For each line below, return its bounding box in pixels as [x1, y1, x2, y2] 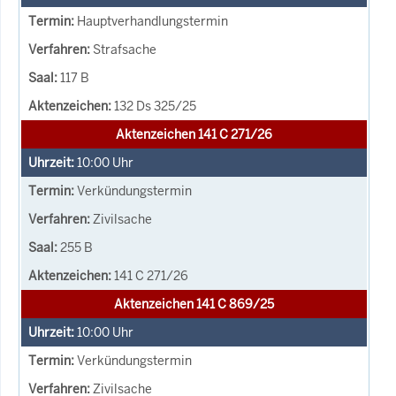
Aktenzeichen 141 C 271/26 [116, 126, 272, 142]
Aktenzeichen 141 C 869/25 [114, 295, 274, 312]
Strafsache [93, 41, 156, 57]
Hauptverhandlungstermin [77, 12, 228, 29]
